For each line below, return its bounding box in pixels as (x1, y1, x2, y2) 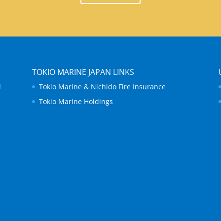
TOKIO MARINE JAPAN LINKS (32, 67, 134, 78)
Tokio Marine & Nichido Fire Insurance (38, 82, 166, 92)
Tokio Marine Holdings (38, 97, 113, 107)
